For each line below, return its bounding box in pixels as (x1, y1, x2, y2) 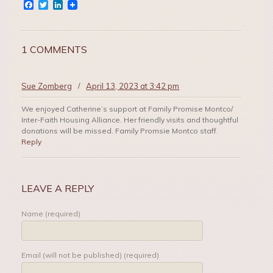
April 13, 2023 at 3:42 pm (86, 81, 180, 91)
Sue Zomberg (21, 81, 73, 91)
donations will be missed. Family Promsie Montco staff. (21, 126, 219, 136)
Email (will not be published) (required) (21, 250, 160, 260)
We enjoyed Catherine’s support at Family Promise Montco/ (21, 104, 233, 114)
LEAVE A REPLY (21, 182, 94, 194)
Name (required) (21, 208, 81, 218)
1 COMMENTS (21, 43, 88, 56)
